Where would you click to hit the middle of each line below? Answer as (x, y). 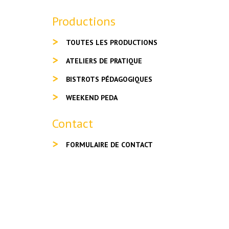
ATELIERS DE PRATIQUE (104, 61)
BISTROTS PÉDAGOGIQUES (109, 79)
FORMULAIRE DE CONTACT (109, 145)
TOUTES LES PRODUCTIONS (112, 42)
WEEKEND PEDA (92, 98)
